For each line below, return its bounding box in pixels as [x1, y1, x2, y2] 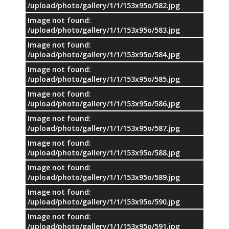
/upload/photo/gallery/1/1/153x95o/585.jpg [28, 74, 180, 84]
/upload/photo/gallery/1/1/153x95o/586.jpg [28, 98, 180, 108]
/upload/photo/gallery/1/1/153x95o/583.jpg [28, 25, 180, 35]
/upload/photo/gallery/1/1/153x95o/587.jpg [28, 123, 180, 133]
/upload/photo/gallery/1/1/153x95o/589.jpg [28, 172, 180, 182]
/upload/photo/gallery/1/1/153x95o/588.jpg [28, 147, 180, 157]
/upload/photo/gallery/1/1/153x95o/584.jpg [28, 49, 180, 59]
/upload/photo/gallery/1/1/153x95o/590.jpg [28, 196, 180, 207]
